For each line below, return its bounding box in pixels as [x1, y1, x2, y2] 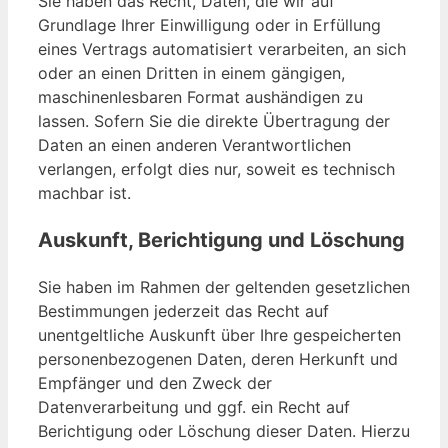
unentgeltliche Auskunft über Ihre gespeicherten [38, 325, 401, 346]
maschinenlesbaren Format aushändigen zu [38, 87, 363, 108]
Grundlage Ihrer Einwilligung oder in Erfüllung [38, 15, 381, 36]
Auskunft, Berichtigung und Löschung [38, 228, 405, 253]
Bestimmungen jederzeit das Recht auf [38, 301, 329, 322]
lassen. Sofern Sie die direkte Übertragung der [38, 111, 390, 132]
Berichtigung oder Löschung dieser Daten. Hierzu [38, 421, 410, 442]
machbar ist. [38, 183, 131, 204]
